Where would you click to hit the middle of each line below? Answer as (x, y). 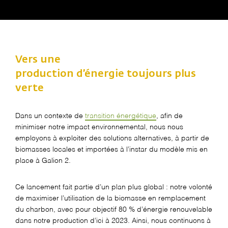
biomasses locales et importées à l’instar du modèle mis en (111, 149)
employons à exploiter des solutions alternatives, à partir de (112, 138)
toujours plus (160, 74)
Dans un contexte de (50, 116)
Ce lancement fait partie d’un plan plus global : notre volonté (114, 187)
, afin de (169, 116)
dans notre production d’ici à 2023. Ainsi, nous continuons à (113, 221)
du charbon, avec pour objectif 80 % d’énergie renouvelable (114, 209)
